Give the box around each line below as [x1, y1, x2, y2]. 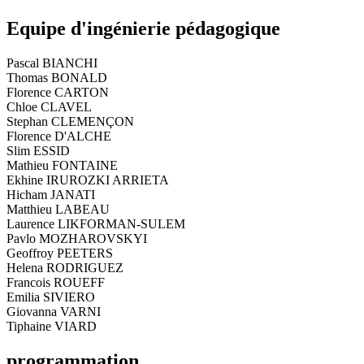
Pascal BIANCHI [6, 55, 97, 70]
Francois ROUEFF [6, 275, 105, 289]
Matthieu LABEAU [6, 201, 110, 216]
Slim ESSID [6, 143, 70, 158]
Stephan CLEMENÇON [6, 114, 134, 128]
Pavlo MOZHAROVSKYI [6, 231, 147, 245]
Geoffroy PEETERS [6, 245, 113, 260]
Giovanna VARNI [6, 304, 101, 318]
